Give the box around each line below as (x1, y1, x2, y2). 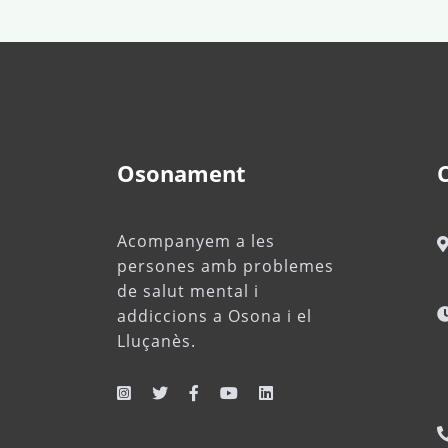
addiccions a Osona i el (117, 304, 312, 327)
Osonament (117, 157, 246, 188)
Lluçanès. (117, 329, 196, 352)
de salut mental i (117, 279, 259, 302)
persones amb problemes (117, 254, 334, 277)
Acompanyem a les (117, 229, 275, 252)
